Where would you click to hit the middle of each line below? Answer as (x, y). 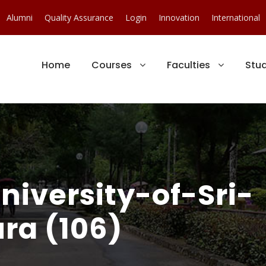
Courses (112, 65)
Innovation (179, 18)
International (236, 18)
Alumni (20, 18)
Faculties (189, 65)
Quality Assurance (79, 18)
